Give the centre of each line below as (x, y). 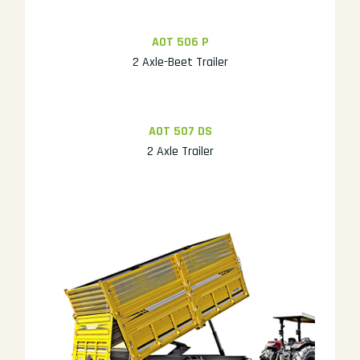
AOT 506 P (180, 42)
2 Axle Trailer (180, 151)
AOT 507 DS (180, 131)
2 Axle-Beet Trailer (180, 62)
